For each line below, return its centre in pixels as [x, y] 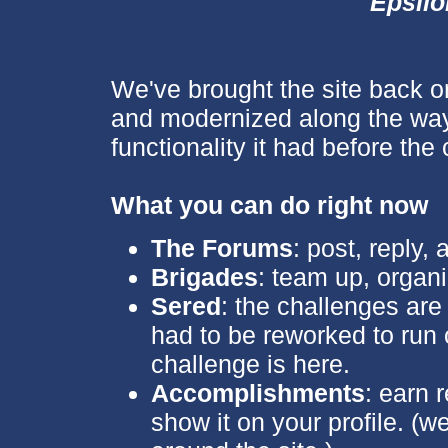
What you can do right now [269, 205]
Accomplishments [257, 392]
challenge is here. [250, 363]
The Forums [221, 247]
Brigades [204, 276]
